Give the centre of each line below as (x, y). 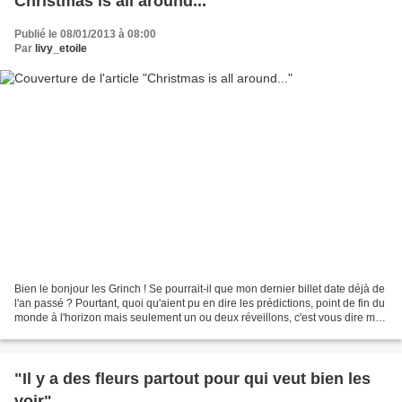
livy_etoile (61, 49)
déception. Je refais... (66, 332)
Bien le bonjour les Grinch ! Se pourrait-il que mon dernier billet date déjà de (200, 288)
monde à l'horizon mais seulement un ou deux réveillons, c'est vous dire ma (198, 317)
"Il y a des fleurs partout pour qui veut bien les (192, 378)
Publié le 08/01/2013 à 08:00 (85, 35)
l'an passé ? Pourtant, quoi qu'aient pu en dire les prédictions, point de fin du (200, 303)
